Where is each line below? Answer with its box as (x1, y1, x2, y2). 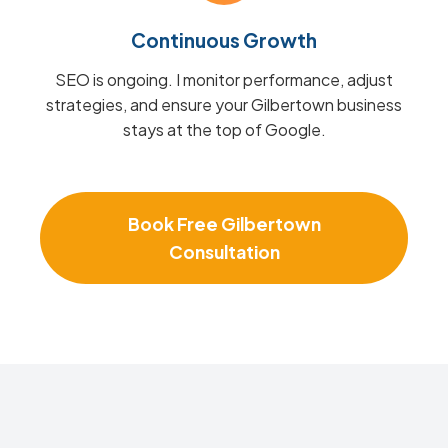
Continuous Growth (131, 28, 317, 52)
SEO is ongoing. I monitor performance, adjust (55, 69, 393, 90)
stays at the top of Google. (122, 119, 326, 140)
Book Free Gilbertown (127, 213, 321, 235)
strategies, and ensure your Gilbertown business (46, 94, 402, 115)
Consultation (168, 241, 280, 263)
